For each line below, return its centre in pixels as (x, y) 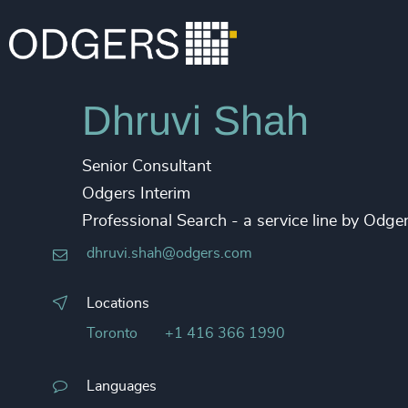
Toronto (112, 333)
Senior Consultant (147, 167)
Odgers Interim (136, 194)
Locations (118, 303)
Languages (122, 386)
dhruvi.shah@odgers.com (169, 253)
